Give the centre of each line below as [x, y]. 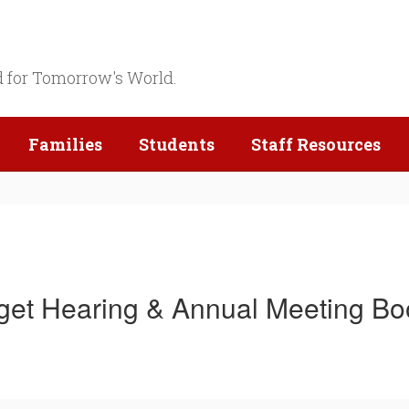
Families [65, 144]
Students [177, 144]
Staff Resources [316, 144]
